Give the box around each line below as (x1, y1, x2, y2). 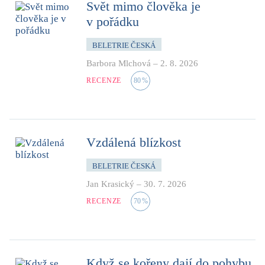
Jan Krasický (86, 179, 134, 189)
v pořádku (86, 14, 139, 29)
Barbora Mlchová (86, 58, 151, 68)
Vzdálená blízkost (86, 134, 181, 150)
